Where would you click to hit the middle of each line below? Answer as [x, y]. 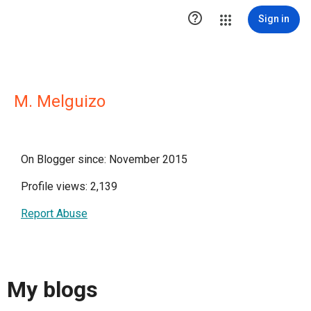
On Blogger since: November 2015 [104, 159]
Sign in [274, 19]
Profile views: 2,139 [69, 186]
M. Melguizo [60, 101]
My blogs [52, 290]
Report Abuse [54, 213]
